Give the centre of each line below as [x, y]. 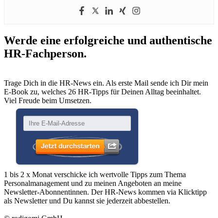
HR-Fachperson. [45, 53]
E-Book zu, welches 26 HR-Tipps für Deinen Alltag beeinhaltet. [102, 91]
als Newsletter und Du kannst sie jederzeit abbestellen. [87, 200]
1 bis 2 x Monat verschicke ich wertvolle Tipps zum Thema [95, 174]
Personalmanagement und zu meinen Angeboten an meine [93, 183]
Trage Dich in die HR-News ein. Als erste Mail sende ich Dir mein [106, 83]
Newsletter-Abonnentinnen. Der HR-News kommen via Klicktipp [105, 192]
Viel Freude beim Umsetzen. [48, 100]
